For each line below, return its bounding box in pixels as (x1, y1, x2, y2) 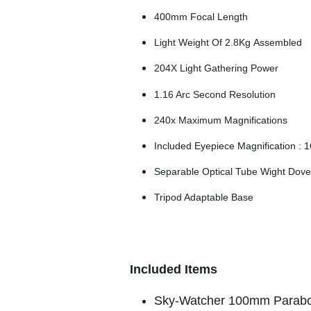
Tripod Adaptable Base (154, 192, 253, 203)
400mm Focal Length (154, 11, 248, 23)
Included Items (130, 262, 217, 277)
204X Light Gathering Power (154, 62, 278, 74)
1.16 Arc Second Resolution (154, 88, 276, 100)
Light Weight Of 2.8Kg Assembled (154, 37, 302, 49)
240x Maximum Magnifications (154, 114, 287, 126)
